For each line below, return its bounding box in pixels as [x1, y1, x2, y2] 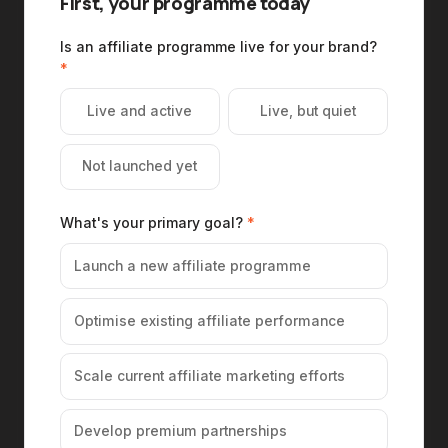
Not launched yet [82, 158, 198, 175]
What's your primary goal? [60, 214, 248, 232]
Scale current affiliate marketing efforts [73, 368, 345, 385]
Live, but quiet [260, 103, 357, 120]
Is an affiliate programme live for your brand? [60, 37, 378, 55]
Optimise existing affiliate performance [73, 312, 345, 329]
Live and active [87, 103, 193, 120]
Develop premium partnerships [73, 423, 287, 440]
